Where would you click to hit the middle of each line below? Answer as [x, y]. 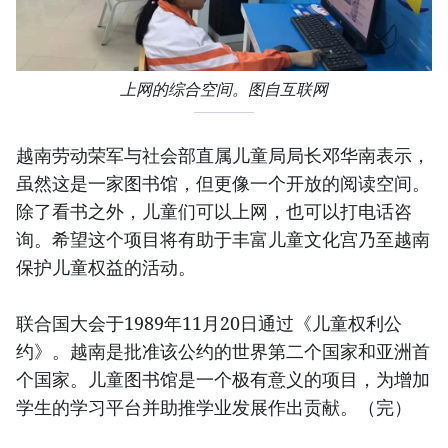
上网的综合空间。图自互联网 [224, 89]
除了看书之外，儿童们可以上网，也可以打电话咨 [214, 210]
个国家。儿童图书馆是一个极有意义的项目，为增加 [223, 378]
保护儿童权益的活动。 [106, 266]
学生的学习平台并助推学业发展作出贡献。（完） [214, 406]
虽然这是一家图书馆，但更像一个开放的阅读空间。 [223, 182]
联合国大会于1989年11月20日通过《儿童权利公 [209, 322]
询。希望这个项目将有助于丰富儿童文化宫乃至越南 [223, 238]
